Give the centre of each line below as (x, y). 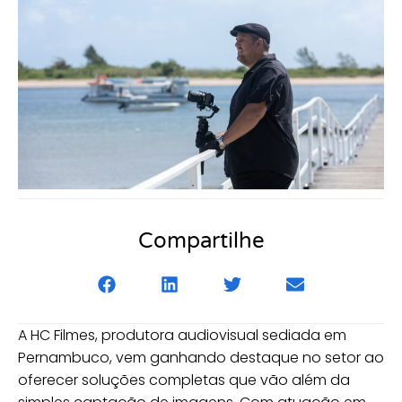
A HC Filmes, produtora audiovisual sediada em (182, 335)
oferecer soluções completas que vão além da (184, 380)
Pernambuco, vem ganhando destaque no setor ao (201, 357)
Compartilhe (201, 240)
